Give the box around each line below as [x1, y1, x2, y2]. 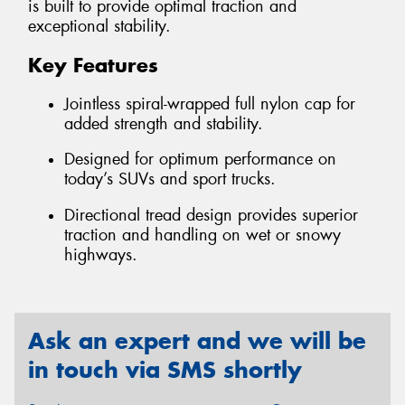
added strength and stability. [64, 112, 263, 135]
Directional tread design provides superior [64, 203, 358, 226]
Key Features [28, 52, 158, 79]
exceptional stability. [28, 15, 171, 38]
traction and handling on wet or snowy [64, 223, 341, 246]
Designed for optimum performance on [64, 148, 336, 171]
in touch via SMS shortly [28, 355, 302, 385]
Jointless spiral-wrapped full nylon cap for [64, 92, 355, 115]
